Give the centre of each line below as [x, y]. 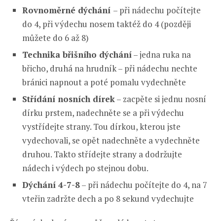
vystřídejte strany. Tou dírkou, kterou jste [101, 126]
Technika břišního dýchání [77, 54]
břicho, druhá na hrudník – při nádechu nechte [110, 68]
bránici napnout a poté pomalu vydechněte [104, 82]
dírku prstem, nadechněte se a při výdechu [103, 112]
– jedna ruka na [161, 54]
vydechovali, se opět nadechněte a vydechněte [111, 140]
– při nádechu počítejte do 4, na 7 [144, 184]
